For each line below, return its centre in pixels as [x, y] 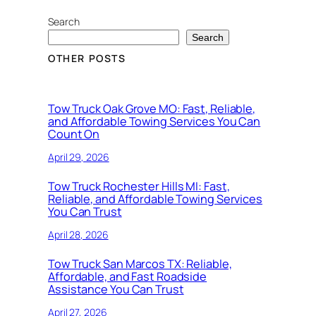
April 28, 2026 [78, 234]
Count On [74, 134]
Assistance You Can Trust [116, 290]
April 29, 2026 [79, 157]
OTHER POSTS [87, 59]
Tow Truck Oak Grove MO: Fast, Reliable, [152, 109]
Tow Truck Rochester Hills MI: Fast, [139, 187]
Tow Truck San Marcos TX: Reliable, [140, 264]
